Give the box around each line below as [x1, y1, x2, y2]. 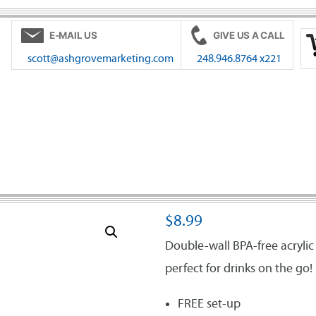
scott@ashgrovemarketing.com [28, 52, 174, 65]
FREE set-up [177, 296, 241, 311]
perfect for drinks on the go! [164, 260, 312, 276]
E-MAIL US [49, 30, 97, 41]
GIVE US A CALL [213, 30, 286, 41]
